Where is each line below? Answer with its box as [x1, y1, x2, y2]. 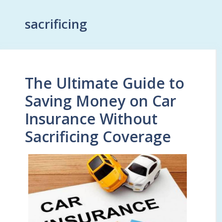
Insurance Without [25, 109, 158, 129]
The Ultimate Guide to [25, 73, 184, 93]
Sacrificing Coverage [25, 126, 171, 147]
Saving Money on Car [25, 91, 176, 111]
